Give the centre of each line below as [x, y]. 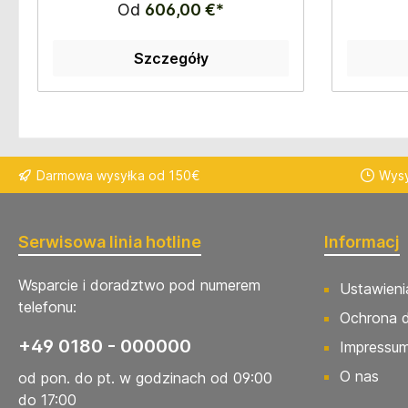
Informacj [362, 242]
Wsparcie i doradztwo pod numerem [139, 285]
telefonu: [47, 307]
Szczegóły [171, 58]
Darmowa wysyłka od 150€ [118, 175]
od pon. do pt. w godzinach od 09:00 [145, 378]
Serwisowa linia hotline [110, 242]
